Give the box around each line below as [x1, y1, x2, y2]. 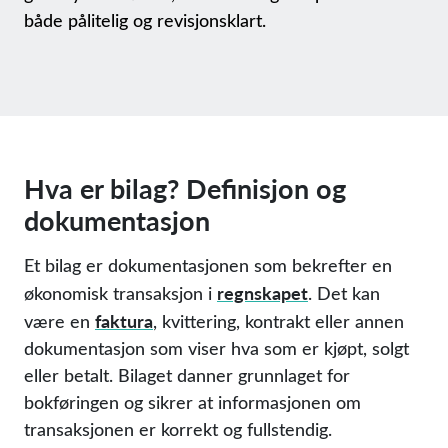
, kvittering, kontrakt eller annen [153, 309, 404, 333]
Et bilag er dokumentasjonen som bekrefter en [24, 253, 392, 277]
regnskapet [217, 280, 308, 305]
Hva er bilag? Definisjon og [24, 169, 346, 207]
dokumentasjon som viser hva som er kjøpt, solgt [24, 336, 409, 360]
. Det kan [308, 281, 380, 305]
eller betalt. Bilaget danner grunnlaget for [24, 363, 350, 387]
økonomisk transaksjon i [24, 281, 217, 305]
